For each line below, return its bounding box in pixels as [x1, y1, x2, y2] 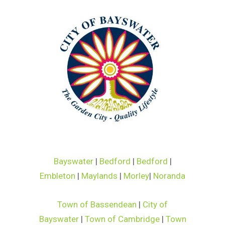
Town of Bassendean [57, 199, 137, 209]
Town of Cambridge [84, 213, 160, 224]
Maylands [81, 170, 118, 181]
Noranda [153, 170, 185, 181]
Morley [124, 170, 149, 181]
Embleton [40, 170, 75, 181]
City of [143, 199, 168, 209]
